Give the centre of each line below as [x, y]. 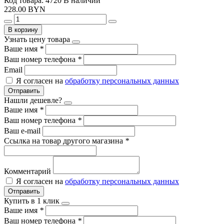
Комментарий [28, 171]
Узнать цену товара [37, 39]
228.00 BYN [25, 9]
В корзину [23, 29]
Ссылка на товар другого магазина [64, 140]
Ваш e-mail [23, 130]
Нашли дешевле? [33, 100]
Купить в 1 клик [32, 200]
